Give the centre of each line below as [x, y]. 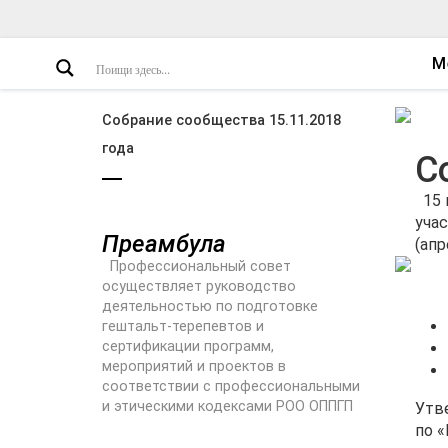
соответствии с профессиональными [231, 386]
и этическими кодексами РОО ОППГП [227, 406]
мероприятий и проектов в [194, 366]
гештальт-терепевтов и [183, 326]
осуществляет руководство [199, 286]
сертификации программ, [188, 346]
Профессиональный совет [196, 266]
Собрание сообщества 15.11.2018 [221, 120]
